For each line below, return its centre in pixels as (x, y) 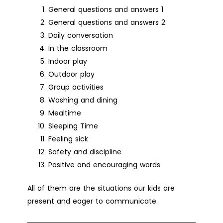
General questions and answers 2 (107, 22)
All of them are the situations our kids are (101, 188)
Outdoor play (71, 74)
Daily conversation (81, 35)
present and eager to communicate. (93, 201)
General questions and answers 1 (106, 9)
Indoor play (68, 61)
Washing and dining (83, 100)
